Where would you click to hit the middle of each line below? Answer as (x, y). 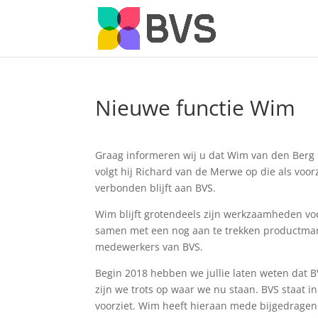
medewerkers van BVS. (149, 247)
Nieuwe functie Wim (196, 108)
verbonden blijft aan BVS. (156, 188)
